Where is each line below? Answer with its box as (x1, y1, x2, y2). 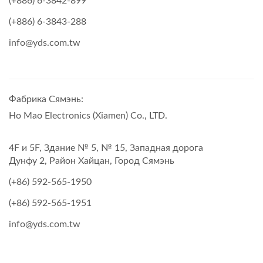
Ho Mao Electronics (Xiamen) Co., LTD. (9, 110, 167, 120)
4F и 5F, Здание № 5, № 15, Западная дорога (9, 143, 203, 153)
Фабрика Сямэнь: (9, 94, 83, 104)
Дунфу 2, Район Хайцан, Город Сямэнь (9, 156, 174, 166)
